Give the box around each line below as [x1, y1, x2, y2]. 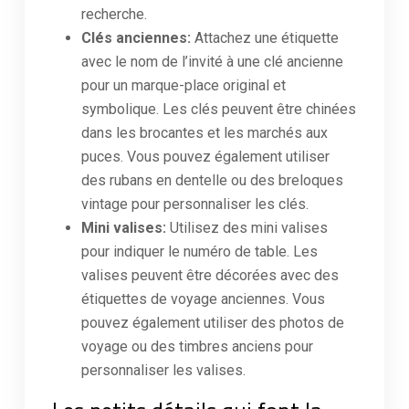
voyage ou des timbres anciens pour [81, 338, 313, 355]
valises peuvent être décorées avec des [81, 267, 339, 284]
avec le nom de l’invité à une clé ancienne [81, 53, 343, 70]
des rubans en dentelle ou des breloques [81, 172, 343, 189]
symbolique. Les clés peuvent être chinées [81, 100, 356, 118]
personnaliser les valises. [81, 362, 246, 379]
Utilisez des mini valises [170, 219, 328, 236]
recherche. [81, 5, 147, 23]
